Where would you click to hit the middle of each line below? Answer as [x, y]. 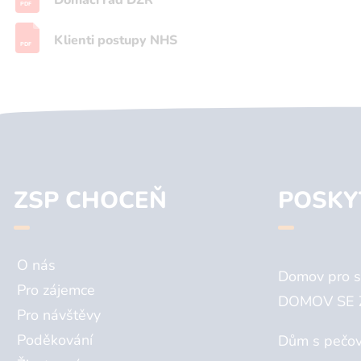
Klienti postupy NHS [116, 41]
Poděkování [55, 340]
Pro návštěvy [59, 315]
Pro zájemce [56, 290]
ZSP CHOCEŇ [90, 201]
